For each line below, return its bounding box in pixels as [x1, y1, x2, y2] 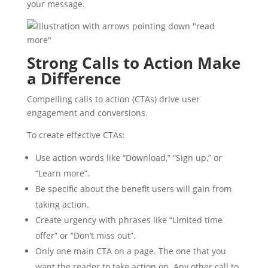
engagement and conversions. [26, 107, 148, 118]
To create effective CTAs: [26, 129, 125, 141]
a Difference [26, 68, 121, 89]
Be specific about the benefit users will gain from [35, 183, 232, 194]
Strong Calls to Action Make [26, 52, 240, 74]
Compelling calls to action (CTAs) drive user [26, 93, 200, 105]
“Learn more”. [35, 167, 90, 179]
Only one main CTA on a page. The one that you [35, 245, 226, 257]
